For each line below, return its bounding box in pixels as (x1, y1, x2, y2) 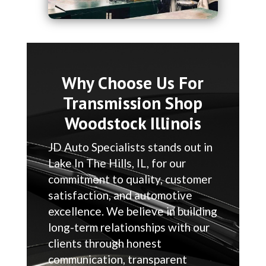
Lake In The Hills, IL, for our (47, 156, 186, 170)
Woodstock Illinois (64, 111, 201, 134)
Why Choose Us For (62, 71, 204, 94)
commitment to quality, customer (47, 172, 212, 186)
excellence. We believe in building (47, 204, 217, 218)
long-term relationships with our (47, 220, 210, 234)
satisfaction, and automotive (47, 188, 192, 202)
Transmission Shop (63, 91, 203, 114)
